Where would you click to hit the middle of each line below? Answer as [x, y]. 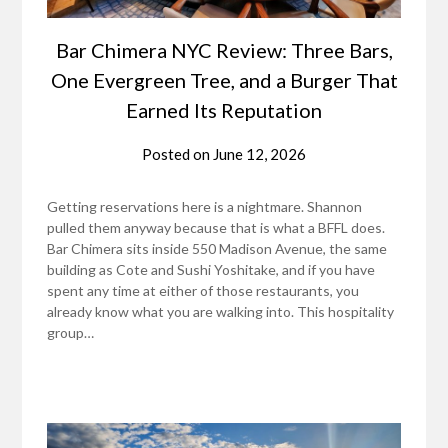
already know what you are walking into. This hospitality [221, 312]
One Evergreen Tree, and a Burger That [224, 80]
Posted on [177, 154]
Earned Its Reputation [224, 110]
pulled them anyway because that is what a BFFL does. [216, 228]
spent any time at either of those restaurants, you [203, 291]
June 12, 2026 [259, 154]
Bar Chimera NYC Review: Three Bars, [224, 50]
